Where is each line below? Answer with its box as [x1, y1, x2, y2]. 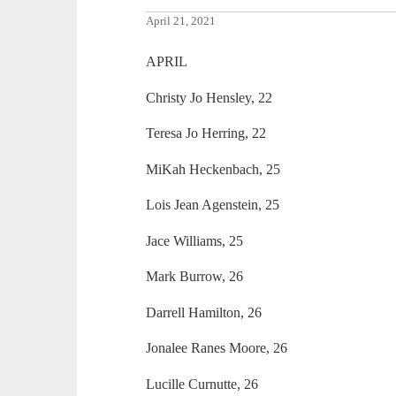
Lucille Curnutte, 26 [146, 376, 259, 392]
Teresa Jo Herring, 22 [146, 126, 267, 141]
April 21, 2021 [146, 15, 217, 28]
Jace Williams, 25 [146, 232, 244, 248]
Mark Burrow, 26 [146, 269, 244, 285]
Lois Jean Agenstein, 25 [146, 197, 280, 213]
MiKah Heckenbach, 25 [146, 161, 281, 177]
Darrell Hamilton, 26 [146, 304, 263, 320]
